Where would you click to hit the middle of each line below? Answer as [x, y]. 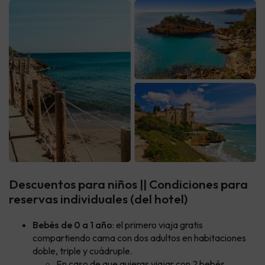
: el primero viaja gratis [158, 224]
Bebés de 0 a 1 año [72, 224]
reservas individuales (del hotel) [98, 198]
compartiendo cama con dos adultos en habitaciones [139, 237]
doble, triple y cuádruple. [83, 251]
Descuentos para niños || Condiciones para [128, 184]
